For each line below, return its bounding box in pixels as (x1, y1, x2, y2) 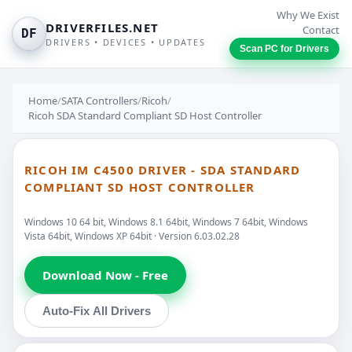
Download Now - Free (42, 266, 168, 283)
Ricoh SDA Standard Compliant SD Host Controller (28, 108, 262, 123)
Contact (302, 23, 339, 37)
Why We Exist (277, 8, 339, 22)
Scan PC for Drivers (240, 43, 329, 54)
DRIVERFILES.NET (46, 20, 159, 35)
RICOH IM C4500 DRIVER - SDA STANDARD (24, 162, 301, 178)
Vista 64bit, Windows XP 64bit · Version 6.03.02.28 (24, 229, 240, 243)
